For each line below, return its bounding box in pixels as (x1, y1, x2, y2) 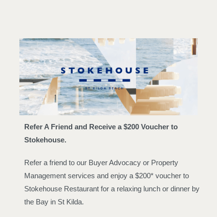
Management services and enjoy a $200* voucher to (24, 171, 189, 180)
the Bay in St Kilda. (24, 198, 84, 206)
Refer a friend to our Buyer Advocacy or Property (24, 158, 178, 167)
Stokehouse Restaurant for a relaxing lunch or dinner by (24, 185, 200, 193)
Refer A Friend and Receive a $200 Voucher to (24, 123, 178, 131)
